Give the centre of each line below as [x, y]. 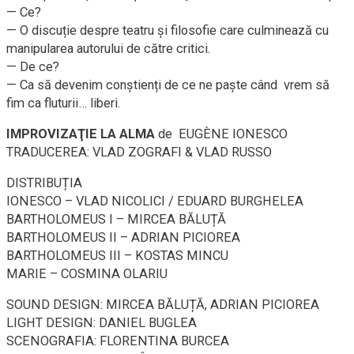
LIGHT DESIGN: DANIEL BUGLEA [102, 323]
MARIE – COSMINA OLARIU [87, 274]
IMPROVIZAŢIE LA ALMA [82, 134]
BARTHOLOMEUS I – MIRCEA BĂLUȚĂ [116, 220]
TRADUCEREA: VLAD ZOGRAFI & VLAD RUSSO [139, 153]
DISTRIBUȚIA [44, 183]
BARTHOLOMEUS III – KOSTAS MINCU [117, 256]
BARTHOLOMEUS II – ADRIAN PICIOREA [123, 238]
